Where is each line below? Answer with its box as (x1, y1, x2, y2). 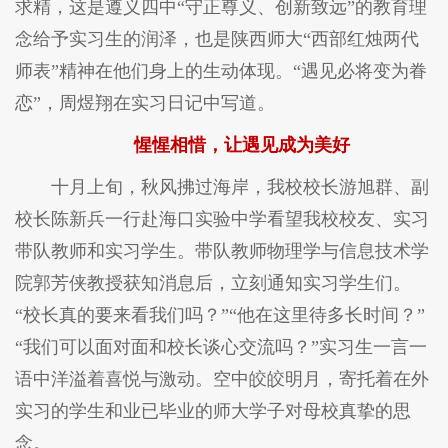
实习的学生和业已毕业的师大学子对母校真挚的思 (15, 400, 411, 421)
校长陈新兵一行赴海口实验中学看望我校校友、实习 (15, 208, 429, 229)
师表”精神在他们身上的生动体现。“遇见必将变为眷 (15, 60, 427, 81)
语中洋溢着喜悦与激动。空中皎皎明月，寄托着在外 (15, 368, 429, 389)
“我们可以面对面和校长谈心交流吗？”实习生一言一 (15, 336, 427, 357)
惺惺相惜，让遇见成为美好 (134, 134, 350, 155)
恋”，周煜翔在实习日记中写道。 (15, 92, 275, 113)
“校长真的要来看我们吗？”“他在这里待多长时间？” (15, 304, 425, 325)
